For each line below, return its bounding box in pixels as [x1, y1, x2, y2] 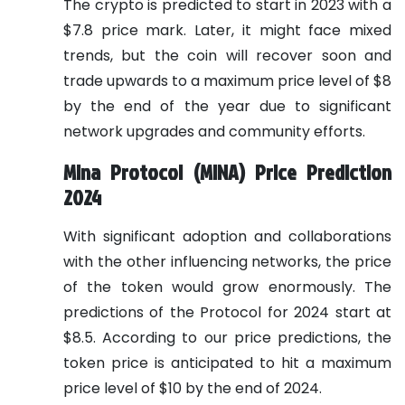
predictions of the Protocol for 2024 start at [63, 301, 391, 323]
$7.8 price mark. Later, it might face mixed [63, 19, 391, 41]
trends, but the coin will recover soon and [63, 44, 391, 66]
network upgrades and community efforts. [63, 120, 365, 142]
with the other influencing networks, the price [63, 250, 391, 272]
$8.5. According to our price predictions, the [63, 326, 391, 348]
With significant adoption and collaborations [63, 225, 391, 247]
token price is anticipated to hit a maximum [63, 352, 391, 373]
